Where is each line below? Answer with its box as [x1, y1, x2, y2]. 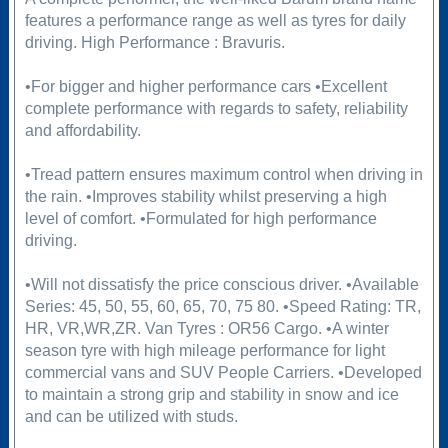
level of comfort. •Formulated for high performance [24, 210, 377, 228]
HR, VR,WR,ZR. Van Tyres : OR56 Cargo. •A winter [24, 320, 389, 338]
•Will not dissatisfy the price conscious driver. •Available [24, 276, 419, 294]
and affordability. [24, 122, 141, 140]
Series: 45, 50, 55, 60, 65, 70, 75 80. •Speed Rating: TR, [24, 298, 421, 316]
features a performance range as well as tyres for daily [24, 12, 406, 30]
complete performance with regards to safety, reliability [24, 100, 408, 118]
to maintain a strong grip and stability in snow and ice [24, 386, 399, 404]
